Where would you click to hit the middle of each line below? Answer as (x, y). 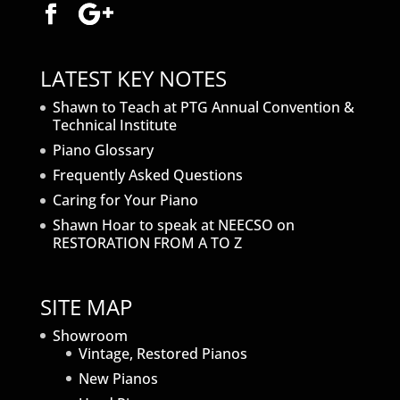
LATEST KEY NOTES (133, 79)
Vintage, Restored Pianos (162, 353)
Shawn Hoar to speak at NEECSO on (173, 225)
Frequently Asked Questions (147, 175)
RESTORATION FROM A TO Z (147, 243)
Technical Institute (114, 125)
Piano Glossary (103, 150)
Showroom (90, 335)
